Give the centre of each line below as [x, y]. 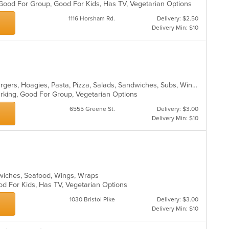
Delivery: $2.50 [177, 18]
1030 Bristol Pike [92, 199]
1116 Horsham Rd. [91, 18]
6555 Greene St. [92, 109]
